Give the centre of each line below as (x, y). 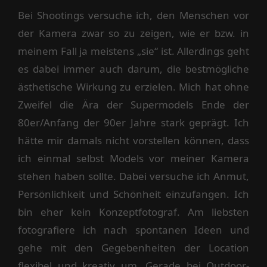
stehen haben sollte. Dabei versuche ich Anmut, (133, 176)
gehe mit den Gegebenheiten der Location (133, 248)
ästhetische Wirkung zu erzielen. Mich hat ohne (133, 87)
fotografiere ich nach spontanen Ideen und (133, 230)
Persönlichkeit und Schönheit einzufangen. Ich (133, 194)
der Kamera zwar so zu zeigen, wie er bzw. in (133, 33)
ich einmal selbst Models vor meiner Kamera (133, 158)
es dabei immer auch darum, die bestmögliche (133, 69)
